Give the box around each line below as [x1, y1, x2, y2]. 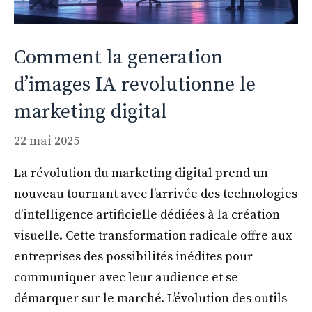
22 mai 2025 [14, 132, 79, 149]
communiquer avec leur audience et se [14, 269, 238, 286]
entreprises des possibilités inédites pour [14, 248, 253, 265]
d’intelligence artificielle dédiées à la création [14, 206, 280, 223]
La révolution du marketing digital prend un [14, 164, 268, 181]
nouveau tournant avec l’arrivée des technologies [14, 185, 297, 202]
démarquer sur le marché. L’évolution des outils [14, 290, 287, 306]
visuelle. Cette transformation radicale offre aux [14, 227, 292, 244]
